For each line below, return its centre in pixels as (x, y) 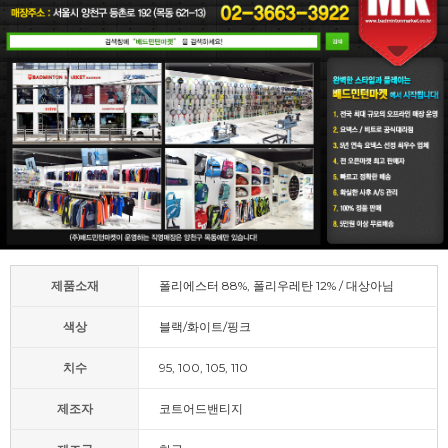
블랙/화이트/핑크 (205, 326)
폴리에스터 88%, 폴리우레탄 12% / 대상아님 (276, 285)
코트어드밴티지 (201, 408)
